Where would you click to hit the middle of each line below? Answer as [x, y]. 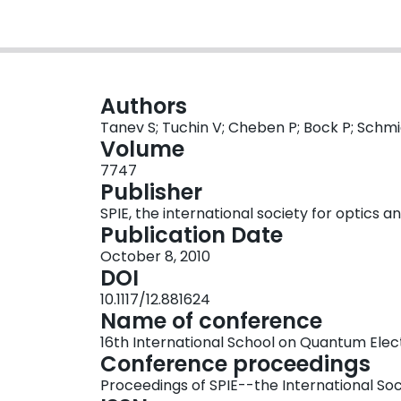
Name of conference [211, 321]
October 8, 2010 [155, 257]
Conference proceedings [235, 364]
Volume [142, 149]
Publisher [151, 192]
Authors [144, 107]
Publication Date [192, 235]
